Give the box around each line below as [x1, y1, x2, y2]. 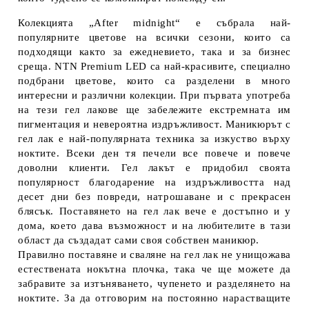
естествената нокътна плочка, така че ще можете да [18, 263, 291, 275]
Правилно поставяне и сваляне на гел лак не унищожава [18, 249, 291, 260]
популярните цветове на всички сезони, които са [18, 32, 291, 43]
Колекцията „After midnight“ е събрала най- [18, 17, 291, 28]
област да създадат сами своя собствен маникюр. [18, 235, 259, 246]
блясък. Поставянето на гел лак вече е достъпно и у [18, 206, 291, 217]
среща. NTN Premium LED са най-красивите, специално [18, 61, 291, 72]
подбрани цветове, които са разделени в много [18, 75, 291, 86]
